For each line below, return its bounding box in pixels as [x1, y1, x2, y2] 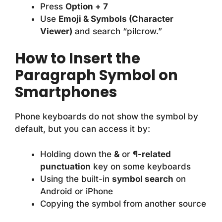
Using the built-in [40, 173, 112, 184]
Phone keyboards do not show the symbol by [15, 111, 198, 122]
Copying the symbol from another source [40, 198, 206, 209]
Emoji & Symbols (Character [58, 13, 173, 24]
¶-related [133, 149, 171, 159]
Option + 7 [65, 1, 108, 11]
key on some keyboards [91, 161, 191, 171]
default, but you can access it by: [15, 124, 150, 134]
